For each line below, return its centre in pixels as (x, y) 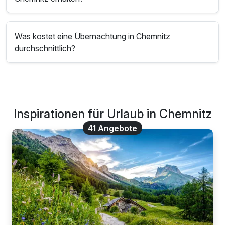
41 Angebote (113, 128)
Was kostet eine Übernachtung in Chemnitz (93, 36)
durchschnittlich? (45, 48)
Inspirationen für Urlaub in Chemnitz (113, 114)
